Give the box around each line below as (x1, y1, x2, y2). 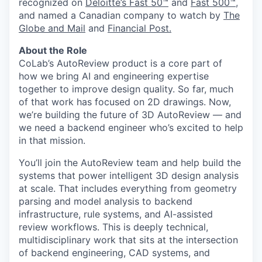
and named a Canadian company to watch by (19, 9, 223, 21)
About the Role (19, 44, 87, 56)
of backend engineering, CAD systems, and (19, 247, 210, 258)
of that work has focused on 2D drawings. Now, (19, 96, 231, 108)
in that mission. (19, 135, 85, 146)
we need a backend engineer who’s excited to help (19, 122, 243, 133)
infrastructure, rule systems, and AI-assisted (19, 208, 213, 220)
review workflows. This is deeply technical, (19, 221, 208, 233)
